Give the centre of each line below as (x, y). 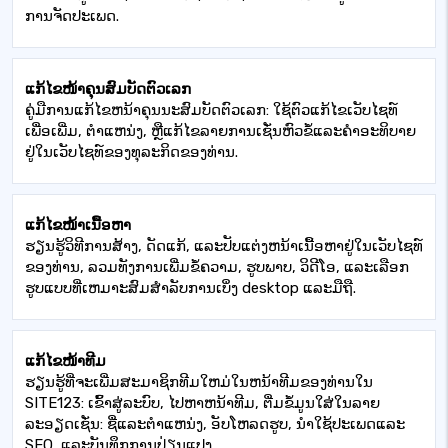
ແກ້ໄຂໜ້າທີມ (65, 361)
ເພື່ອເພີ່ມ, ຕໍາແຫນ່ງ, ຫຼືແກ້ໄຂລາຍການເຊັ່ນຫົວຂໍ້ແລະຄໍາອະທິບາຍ (220, 131)
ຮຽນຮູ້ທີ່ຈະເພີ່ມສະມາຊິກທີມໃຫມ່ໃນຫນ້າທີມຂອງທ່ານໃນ (199, 382)
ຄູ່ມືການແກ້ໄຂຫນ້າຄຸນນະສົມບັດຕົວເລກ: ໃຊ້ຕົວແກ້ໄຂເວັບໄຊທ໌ (211, 110)
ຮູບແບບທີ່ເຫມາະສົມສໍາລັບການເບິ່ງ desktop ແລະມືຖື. (190, 288)
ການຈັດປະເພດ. (72, 16)
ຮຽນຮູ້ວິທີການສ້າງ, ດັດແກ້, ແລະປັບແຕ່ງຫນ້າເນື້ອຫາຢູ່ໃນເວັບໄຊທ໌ (224, 246)
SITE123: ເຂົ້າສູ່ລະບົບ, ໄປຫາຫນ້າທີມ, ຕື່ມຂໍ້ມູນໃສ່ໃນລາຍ (202, 403)
